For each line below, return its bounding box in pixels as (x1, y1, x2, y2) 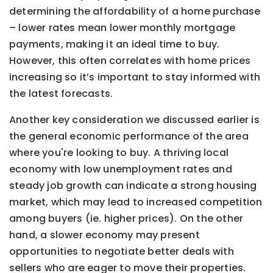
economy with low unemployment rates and (9, 162, 232, 177)
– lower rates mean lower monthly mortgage (9, 21, 236, 35)
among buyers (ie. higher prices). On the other (9, 211, 244, 226)
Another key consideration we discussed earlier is (9, 113, 260, 127)
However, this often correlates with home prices (9, 54, 251, 68)
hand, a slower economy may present (9, 228, 200, 243)
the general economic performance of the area (9, 129, 249, 144)
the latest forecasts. (9, 87, 113, 101)
